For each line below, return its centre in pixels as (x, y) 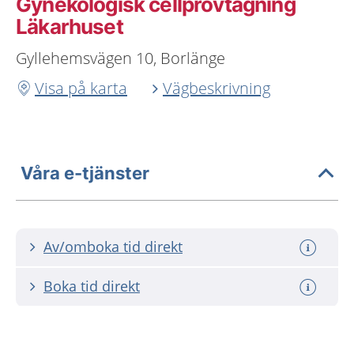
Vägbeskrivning (217, 88)
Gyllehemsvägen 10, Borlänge (121, 58)
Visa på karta (81, 88)
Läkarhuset (70, 26)
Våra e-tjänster (85, 173)
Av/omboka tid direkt (113, 247)
